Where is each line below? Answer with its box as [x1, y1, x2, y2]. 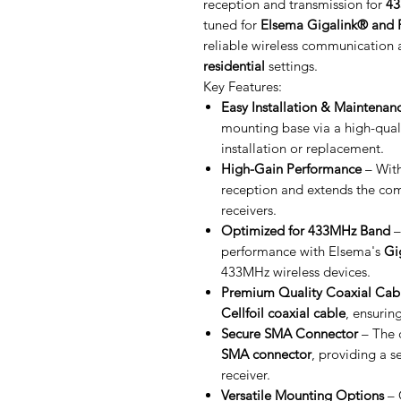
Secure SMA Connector [221, 325, 358, 342]
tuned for [203, 16, 260, 33]
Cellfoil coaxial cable [221, 304, 346, 321]
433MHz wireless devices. [221, 263, 371, 280]
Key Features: [203, 78, 282, 95]
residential [203, 57, 265, 74]
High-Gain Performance [221, 160, 362, 177]
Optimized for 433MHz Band [221, 222, 390, 239]
